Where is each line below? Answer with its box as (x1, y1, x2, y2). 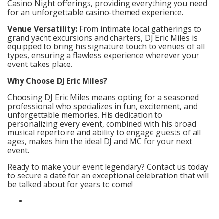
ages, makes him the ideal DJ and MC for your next (7, 135, 192, 147)
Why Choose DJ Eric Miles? (7, 75, 107, 86)
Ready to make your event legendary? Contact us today (7, 161, 208, 172)
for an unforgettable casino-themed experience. (7, 6, 183, 18)
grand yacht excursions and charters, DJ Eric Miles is (7, 32, 197, 43)
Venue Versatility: (7, 23, 77, 34)
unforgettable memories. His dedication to (7, 109, 162, 120)
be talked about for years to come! (7, 178, 133, 190)
